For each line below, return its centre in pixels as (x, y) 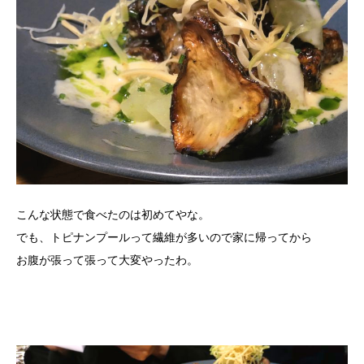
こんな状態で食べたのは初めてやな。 (113, 214)
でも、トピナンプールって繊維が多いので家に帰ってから (164, 237)
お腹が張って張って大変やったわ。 (107, 260)
